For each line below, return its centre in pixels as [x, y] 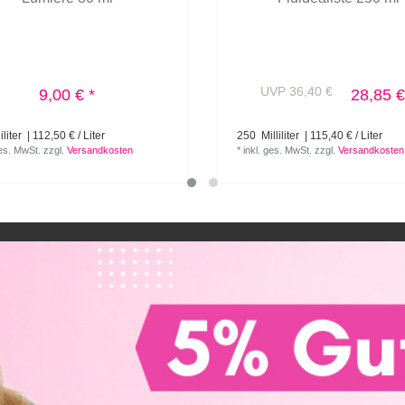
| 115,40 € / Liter [343, 135]
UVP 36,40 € [297, 91]
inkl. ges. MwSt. [278, 150]
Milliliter [279, 135]
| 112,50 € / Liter [65, 135]
